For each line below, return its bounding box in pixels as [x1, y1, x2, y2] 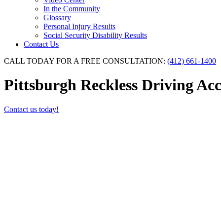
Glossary [43, 13, 71, 22]
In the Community [43, 4, 100, 13]
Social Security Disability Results [43, 31, 147, 39]
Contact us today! [4, 105, 59, 113]
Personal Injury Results [43, 22, 115, 31]
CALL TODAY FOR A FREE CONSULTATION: [4, 57, 165, 65]
